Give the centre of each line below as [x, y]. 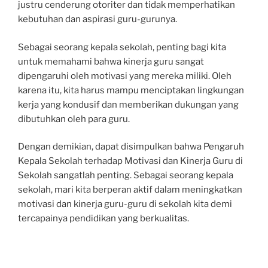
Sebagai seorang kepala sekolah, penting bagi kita [122, 47]
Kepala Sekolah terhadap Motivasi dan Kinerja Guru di [130, 161]
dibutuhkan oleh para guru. [74, 119]
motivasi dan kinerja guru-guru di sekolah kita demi [125, 204]
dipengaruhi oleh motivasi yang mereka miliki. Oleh [125, 76]
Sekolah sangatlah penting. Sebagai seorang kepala [126, 175]
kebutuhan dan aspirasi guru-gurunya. [98, 19]
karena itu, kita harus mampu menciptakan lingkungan [131, 90]
